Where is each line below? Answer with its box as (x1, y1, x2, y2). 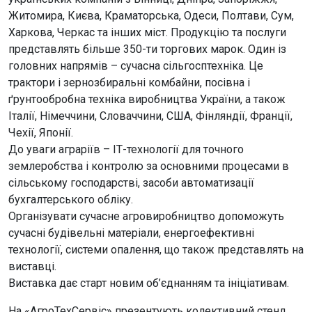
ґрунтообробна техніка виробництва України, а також (8, 93, 286, 107)
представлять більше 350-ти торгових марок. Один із (8, 42, 286, 56)
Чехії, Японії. (8, 126, 73, 140)
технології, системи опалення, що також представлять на (8, 243, 304, 257)
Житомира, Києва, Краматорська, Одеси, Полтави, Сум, (8, 9, 294, 23)
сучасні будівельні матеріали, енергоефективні (8, 226, 254, 240)
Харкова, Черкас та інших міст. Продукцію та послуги (8, 26, 286, 40)
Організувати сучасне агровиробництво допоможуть (8, 210, 284, 224)
